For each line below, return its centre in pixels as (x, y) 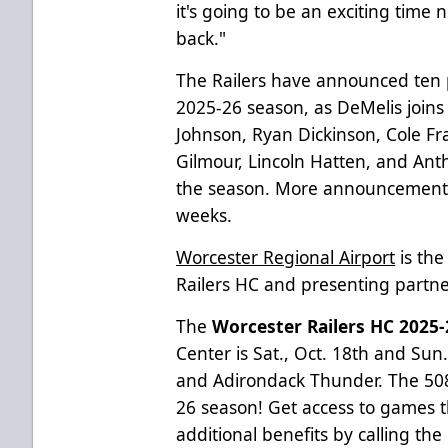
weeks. (204, 214)
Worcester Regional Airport (286, 256)
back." (201, 37)
